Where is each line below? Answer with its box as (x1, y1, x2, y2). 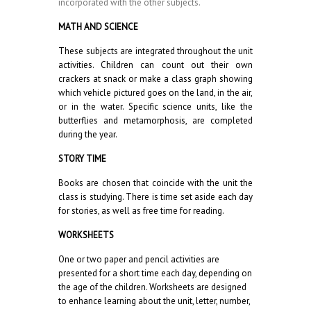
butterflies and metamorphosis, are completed (58, 115, 253, 126)
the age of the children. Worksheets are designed (58, 281, 246, 293)
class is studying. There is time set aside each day (58, 191, 253, 203)
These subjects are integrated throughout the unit (58, 45, 253, 57)
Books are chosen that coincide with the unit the (58, 177, 253, 189)
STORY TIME (58, 153, 106, 165)
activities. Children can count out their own (58, 59, 253, 71)
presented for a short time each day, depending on (58, 267, 252, 279)
